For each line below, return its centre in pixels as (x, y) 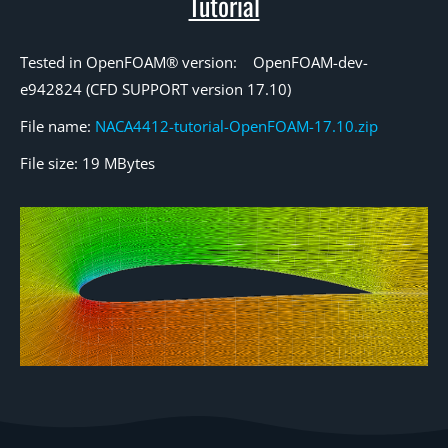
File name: (57, 126)
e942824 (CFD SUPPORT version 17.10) (155, 89)
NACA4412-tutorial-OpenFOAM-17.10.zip (236, 126)
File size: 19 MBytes (87, 163)
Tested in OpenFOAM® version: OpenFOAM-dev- (194, 62)
